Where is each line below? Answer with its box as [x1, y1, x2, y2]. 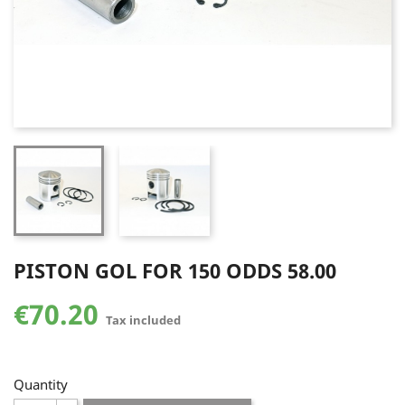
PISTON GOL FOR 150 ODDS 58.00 [14, 257, 336, 284]
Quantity [14, 375, 68, 393]
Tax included [106, 312, 181, 328]
